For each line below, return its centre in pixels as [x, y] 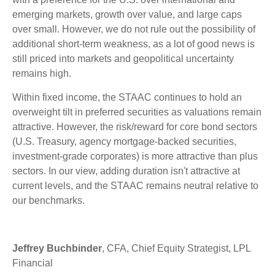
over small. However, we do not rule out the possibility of [134, 29]
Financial [33, 263]
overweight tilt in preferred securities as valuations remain [137, 112]
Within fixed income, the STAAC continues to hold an [127, 98]
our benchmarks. [48, 201]
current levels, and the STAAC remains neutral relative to [135, 186]
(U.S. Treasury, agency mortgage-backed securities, [124, 142]
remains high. [42, 74]
